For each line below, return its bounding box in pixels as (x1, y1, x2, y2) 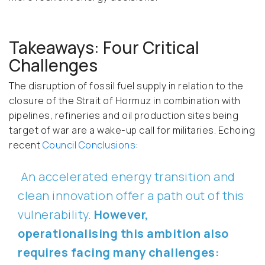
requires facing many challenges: (18, 244, 219, 261)
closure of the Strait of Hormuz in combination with (9, 94, 241, 108)
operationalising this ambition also (18, 225, 229, 242)
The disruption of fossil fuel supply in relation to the (9, 79, 244, 93)
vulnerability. (18, 206, 94, 223)
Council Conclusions (42, 138, 135, 152)
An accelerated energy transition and (18, 169, 235, 185)
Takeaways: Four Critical (9, 36, 199, 59)
